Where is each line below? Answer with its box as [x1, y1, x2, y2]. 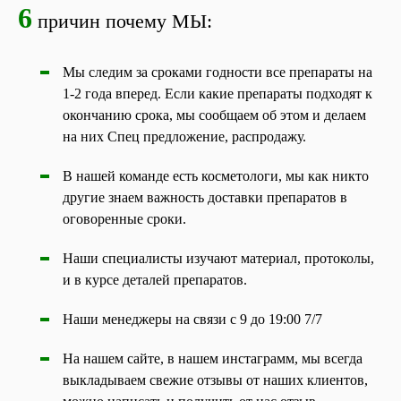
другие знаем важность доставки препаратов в [63, 190, 347, 205]
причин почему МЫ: [32, 10, 212, 32]
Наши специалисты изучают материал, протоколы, [63, 251, 374, 266]
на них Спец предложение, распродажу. [63, 129, 306, 144]
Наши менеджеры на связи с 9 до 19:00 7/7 [63, 311, 322, 327]
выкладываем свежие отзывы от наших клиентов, [63, 372, 368, 388]
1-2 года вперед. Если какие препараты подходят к [63, 86, 372, 101]
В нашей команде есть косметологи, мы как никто [63, 168, 369, 183]
